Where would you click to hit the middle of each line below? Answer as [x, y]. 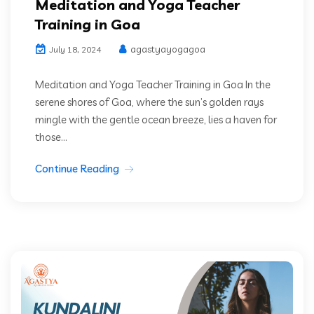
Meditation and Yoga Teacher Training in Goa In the [153, 85]
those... [51, 137]
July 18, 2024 [74, 50]
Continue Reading [77, 169]
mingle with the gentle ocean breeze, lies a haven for [156, 120]
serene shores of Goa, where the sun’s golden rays [149, 102]
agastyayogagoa [167, 49]
